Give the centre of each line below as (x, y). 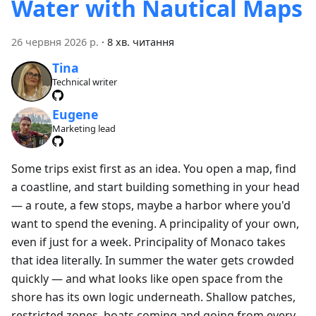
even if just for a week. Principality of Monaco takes (148, 242)
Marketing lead (84, 128)
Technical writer (84, 82)
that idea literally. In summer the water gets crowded (153, 260)
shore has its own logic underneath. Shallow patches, (153, 297)
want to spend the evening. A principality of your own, (155, 223)
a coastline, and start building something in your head (156, 187)
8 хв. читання (141, 42)
